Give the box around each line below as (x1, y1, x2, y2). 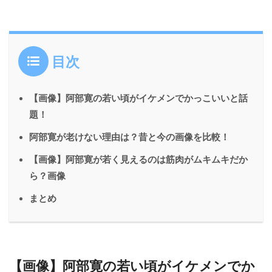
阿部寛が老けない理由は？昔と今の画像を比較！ (29, 132, 229, 143)
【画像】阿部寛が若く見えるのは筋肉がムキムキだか (29, 154, 248, 165)
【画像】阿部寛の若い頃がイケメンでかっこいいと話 (29, 93, 248, 104)
